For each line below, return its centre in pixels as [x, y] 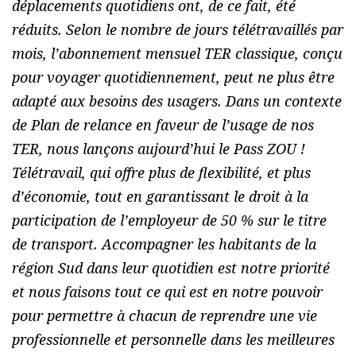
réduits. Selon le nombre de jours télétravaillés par [178, 30]
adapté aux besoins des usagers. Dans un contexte [177, 101]
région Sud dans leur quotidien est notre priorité [171, 268]
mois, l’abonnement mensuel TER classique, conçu [177, 54]
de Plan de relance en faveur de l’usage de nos [163, 125]
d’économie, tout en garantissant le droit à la [160, 197]
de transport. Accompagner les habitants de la [164, 244]
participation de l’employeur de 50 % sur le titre [169, 221]
